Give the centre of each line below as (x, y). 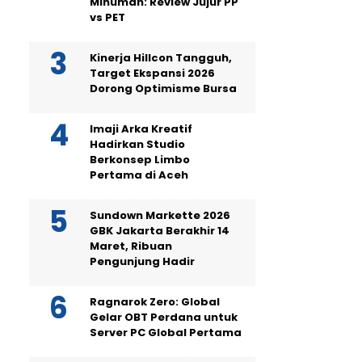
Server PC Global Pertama (166, 333)
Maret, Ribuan (131, 246)
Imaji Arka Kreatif (141, 129)
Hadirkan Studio (137, 144)
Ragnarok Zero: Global (155, 302)
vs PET (107, 17)
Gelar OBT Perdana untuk (164, 317)
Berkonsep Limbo (140, 160)
